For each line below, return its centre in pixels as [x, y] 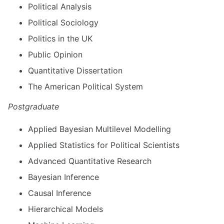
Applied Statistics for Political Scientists [104, 145]
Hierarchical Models [65, 209]
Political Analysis [60, 7]
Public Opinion [55, 55]
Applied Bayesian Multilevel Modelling [99, 129]
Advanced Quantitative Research [90, 161]
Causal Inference [59, 193]
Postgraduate [33, 107]
